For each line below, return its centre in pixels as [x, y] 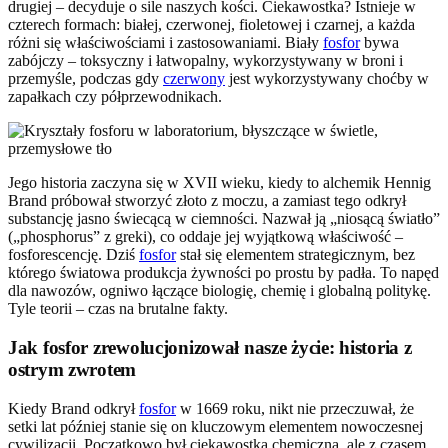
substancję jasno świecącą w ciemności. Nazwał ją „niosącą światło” [224, 219]
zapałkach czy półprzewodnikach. [115, 97]
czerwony [194, 79]
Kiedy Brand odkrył [73, 408]
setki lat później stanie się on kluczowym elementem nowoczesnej [215, 426]
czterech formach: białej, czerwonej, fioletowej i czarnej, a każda [211, 25]
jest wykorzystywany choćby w [327, 79]
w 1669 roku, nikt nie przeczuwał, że [295, 408]
